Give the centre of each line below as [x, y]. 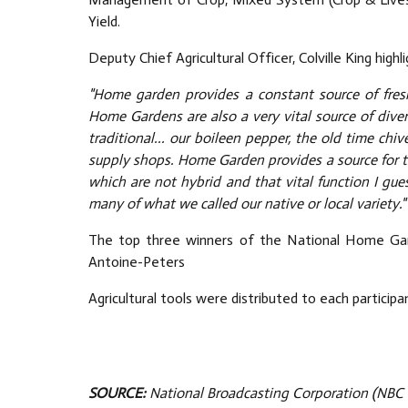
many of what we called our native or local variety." [247, 204]
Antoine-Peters [137, 262]
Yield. [104, 22]
